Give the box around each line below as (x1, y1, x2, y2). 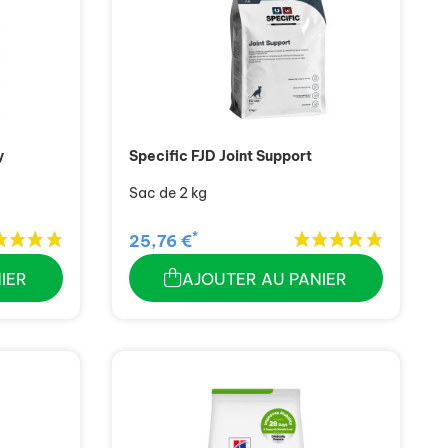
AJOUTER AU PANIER (182, 269, 348, 290)
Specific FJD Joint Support (128, 146, 312, 165)
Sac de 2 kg (128, 183, 207, 202)
